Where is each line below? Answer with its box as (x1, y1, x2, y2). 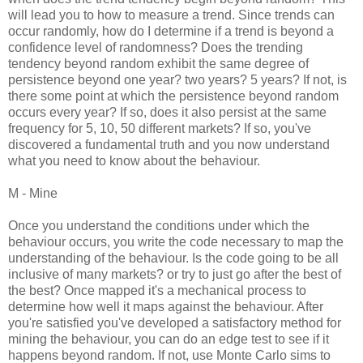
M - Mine (8, 186, 58, 200)
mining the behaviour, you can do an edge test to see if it (8, 331, 329, 346)
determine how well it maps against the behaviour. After (8, 299, 323, 314)
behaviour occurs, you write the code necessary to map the (8, 234, 344, 249)
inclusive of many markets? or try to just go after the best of (8, 267, 341, 281)
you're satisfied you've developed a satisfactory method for (8, 315, 341, 330)
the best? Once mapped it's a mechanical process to (8, 283, 306, 297)
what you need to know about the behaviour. (8, 153, 260, 168)
